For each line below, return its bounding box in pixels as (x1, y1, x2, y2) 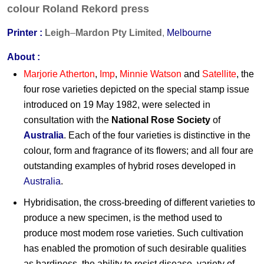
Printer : (7, 27, 42, 38)
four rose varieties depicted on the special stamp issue (24, 84, 249, 94)
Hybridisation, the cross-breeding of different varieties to (24, 197, 255, 207)
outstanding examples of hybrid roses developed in (24, 160, 236, 171)
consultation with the (24, 114, 111, 125)
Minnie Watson (120, 68, 181, 79)
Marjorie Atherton (24, 68, 95, 79)
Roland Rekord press (42, 2, 149, 15)
